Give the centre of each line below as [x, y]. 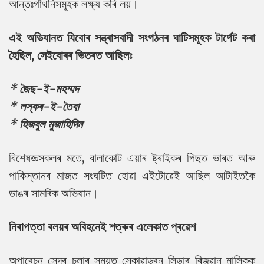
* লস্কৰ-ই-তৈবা [44, 106]
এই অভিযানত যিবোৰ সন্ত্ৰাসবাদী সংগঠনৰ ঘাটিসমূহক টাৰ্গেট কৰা [132, 37]
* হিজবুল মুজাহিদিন [46, 124]
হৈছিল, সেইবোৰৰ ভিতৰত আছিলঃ [70, 55]
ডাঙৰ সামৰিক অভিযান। [54, 193]
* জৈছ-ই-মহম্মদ [44, 89]
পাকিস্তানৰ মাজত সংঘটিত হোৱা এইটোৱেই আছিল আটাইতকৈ [132, 175]
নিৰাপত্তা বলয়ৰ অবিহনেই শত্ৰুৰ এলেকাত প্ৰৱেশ [102, 227]
